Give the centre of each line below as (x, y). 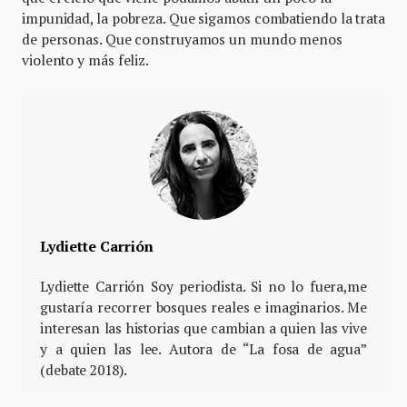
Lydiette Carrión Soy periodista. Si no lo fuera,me (203, 287)
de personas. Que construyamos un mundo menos (182, 40)
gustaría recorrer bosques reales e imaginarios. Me (203, 308)
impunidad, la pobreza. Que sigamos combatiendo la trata (203, 19)
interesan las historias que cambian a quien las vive (203, 328)
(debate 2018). (84, 370)
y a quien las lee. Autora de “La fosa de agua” (203, 349)
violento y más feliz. (86, 60)
